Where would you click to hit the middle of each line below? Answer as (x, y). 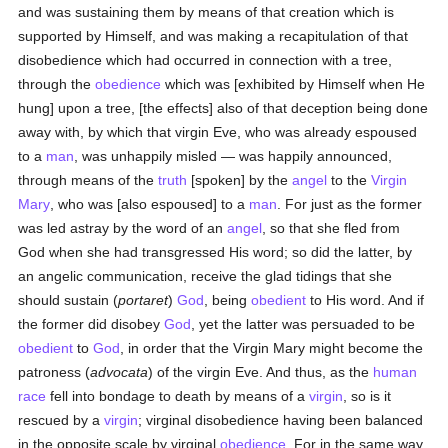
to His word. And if (365, 300)
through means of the (88, 180)
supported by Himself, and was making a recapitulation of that (213, 36)
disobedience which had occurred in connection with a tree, (205, 60)
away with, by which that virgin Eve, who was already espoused (218, 132)
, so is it (367, 396)
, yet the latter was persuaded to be (303, 324)
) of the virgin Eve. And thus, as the (261, 372)
